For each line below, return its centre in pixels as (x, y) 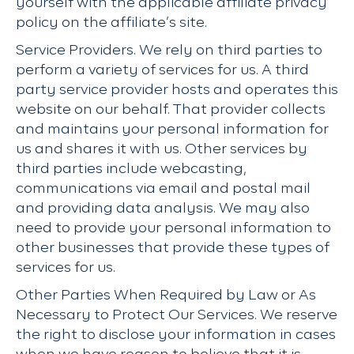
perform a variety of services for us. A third (162, 70)
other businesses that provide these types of (173, 248)
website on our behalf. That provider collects (171, 110)
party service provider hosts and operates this (177, 90)
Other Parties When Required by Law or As (166, 296)
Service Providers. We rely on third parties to (169, 51)
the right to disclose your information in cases (176, 335)
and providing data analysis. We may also (163, 209)
